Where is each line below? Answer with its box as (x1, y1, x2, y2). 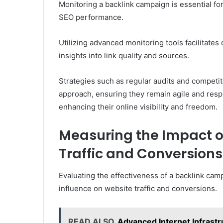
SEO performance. (59, 12, 123, 22)
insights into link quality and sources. (59, 50, 189, 60)
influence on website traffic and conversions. (59, 184, 217, 194)
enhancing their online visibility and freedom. (59, 102, 218, 111)
